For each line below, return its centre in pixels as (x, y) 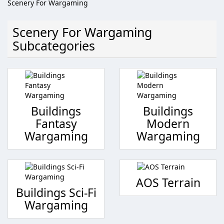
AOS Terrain (168, 182)
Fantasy (56, 123)
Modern (168, 123)
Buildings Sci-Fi (56, 192)
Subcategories (54, 45)
